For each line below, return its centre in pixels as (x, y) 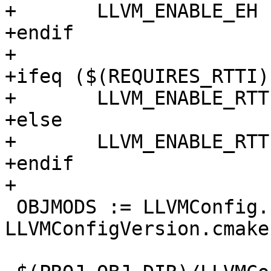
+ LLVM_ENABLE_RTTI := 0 (11, 142)
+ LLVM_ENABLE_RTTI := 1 (11, 98)
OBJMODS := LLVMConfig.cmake (11, 207)
